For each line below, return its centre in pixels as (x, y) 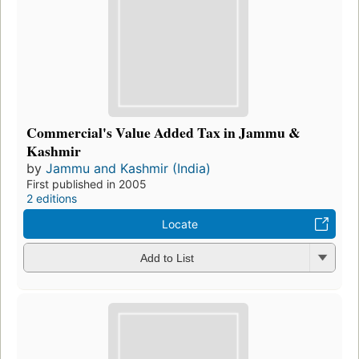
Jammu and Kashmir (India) (128, 168)
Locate (179, 224)
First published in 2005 (87, 184)
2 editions (52, 198)
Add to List (167, 258)
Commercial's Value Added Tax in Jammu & (163, 132)
